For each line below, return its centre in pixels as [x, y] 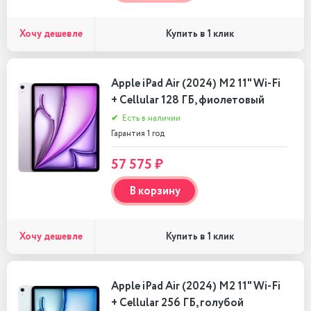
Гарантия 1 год [138, 134]
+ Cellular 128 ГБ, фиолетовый [188, 100]
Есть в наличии [150, 118]
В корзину [154, 191]
